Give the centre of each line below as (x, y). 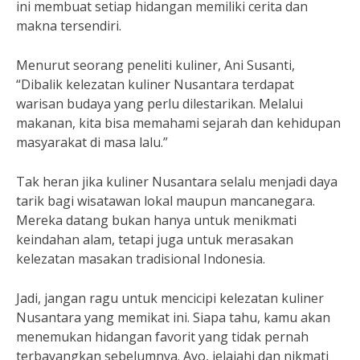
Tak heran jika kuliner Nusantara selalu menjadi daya (177, 182)
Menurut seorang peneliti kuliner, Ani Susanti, (155, 65)
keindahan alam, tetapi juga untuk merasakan (155, 239)
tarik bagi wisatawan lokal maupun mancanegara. (166, 201)
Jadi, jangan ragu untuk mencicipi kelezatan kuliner (170, 298)
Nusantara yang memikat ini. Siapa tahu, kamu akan (173, 317)
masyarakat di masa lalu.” (92, 142)
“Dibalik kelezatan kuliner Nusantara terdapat (155, 84)
